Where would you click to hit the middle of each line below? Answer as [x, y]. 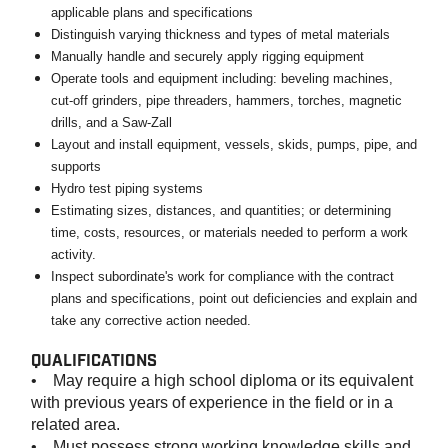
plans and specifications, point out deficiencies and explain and [234, 298]
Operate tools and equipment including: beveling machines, [222, 78]
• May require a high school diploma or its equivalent [222, 380]
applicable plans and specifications [152, 12]
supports [76, 166]
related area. [75, 424]
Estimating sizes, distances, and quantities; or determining [221, 210]
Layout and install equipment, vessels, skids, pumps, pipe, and [234, 144]
